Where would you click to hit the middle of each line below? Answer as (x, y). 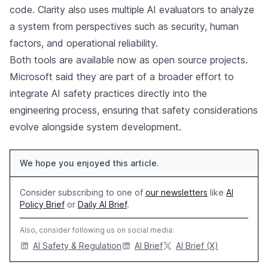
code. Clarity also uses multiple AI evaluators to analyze (132, 10)
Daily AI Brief (102, 205)
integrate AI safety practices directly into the (108, 94)
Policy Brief (42, 205)
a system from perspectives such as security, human (124, 27)
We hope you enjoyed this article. (89, 163)
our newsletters (176, 193)
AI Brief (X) (197, 246)
